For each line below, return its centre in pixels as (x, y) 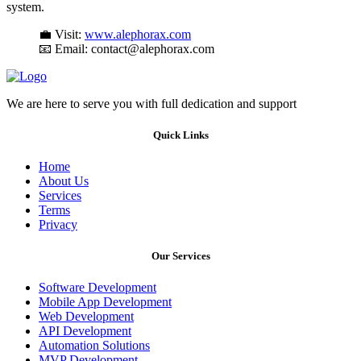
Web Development (86, 317)
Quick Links (180, 135)
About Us (64, 180)
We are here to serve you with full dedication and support (151, 103)
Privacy (58, 224)
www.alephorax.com (138, 34)
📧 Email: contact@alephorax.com (127, 48)
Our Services (180, 256)
